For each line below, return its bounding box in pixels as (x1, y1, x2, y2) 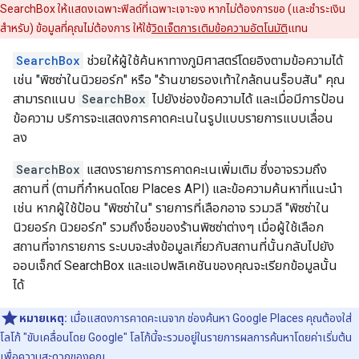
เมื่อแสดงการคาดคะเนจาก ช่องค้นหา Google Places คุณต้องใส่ (70, 312, 352, 325)
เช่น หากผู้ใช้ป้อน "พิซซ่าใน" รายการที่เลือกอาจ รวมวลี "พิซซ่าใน (13, 200, 329, 216)
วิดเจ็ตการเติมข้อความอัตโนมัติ (151, 22, 288, 35)
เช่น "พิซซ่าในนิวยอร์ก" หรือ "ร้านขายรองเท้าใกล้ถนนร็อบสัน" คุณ (13, 72, 345, 88)
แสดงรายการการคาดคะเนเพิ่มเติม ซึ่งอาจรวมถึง (83, 162, 327, 178)
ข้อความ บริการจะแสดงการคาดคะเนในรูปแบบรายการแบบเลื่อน (13, 111, 333, 127)
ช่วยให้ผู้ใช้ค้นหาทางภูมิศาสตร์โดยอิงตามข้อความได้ (83, 53, 343, 69)
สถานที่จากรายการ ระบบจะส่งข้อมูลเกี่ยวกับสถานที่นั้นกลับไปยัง (13, 239, 334, 255)
